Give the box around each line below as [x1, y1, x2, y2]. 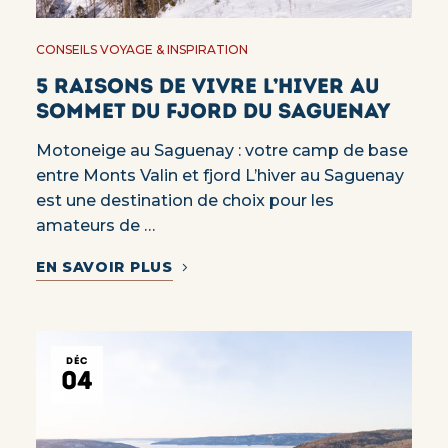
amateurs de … [35, 216, 155, 236]
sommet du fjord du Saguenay [35, 98, 390, 124]
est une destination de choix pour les [35, 191, 334, 211]
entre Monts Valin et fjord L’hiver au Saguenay [35, 166, 404, 186]
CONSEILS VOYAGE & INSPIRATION [35, 42, 248, 58]
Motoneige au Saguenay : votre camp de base [35, 141, 408, 161]
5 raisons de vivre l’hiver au [35, 73, 379, 99]
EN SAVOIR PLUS [35, 258, 173, 277]
